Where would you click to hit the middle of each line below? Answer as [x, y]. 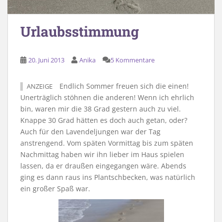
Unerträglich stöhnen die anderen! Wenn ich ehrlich [107, 97]
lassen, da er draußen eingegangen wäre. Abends [103, 166]
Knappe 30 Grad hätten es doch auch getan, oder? [104, 120]
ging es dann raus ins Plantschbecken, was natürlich [108, 177]
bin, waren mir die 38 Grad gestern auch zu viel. [101, 109]
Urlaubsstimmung [80, 31]
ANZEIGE [40, 86]
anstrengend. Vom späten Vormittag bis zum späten [107, 143]
